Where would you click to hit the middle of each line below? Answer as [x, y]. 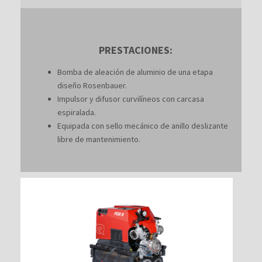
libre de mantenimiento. [99, 139]
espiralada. [76, 112]
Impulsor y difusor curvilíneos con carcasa [130, 99]
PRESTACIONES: [135, 50]
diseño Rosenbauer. [92, 85]
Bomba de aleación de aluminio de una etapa [135, 72]
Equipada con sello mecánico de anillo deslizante [142, 126]
